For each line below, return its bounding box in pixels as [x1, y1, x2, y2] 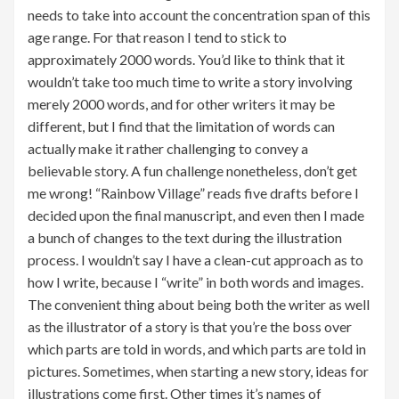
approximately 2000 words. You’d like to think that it [28, 51, 345, 69]
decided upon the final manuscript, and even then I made [28, 207, 364, 224]
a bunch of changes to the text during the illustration [28, 229, 342, 247]
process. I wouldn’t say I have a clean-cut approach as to [28, 251, 363, 269]
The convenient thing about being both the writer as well [28, 296, 370, 313]
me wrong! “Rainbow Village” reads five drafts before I [28, 184, 359, 202]
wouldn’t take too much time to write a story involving [28, 73, 353, 91]
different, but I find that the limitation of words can [28, 118, 335, 135]
